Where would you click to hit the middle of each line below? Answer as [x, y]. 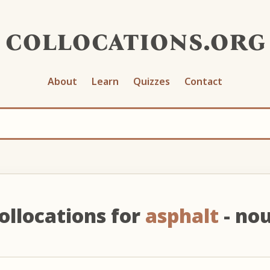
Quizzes [152, 81]
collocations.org [135, 40]
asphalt [182, 215]
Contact [203, 81]
